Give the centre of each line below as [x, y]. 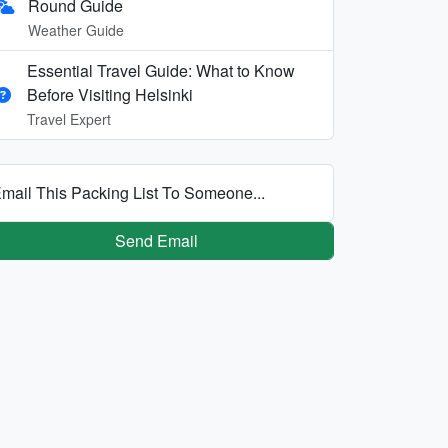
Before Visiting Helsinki [110, 94]
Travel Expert [69, 118]
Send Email [156, 240]
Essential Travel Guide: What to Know [161, 70]
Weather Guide [75, 29]
